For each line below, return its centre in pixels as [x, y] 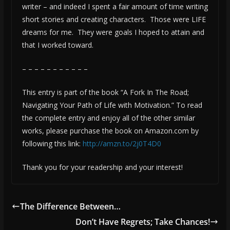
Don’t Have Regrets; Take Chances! [143, 222]
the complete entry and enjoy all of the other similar [108, 118]
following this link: [52, 144]
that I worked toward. [57, 45]
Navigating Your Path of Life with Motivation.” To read [112, 105]
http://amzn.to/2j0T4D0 [122, 144]
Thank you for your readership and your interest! [102, 167]
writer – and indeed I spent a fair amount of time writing [115, 7]
